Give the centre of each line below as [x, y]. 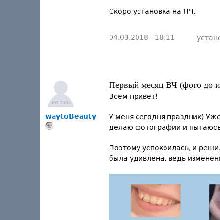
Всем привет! [134, 96]
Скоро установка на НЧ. [152, 11]
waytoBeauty [71, 116]
